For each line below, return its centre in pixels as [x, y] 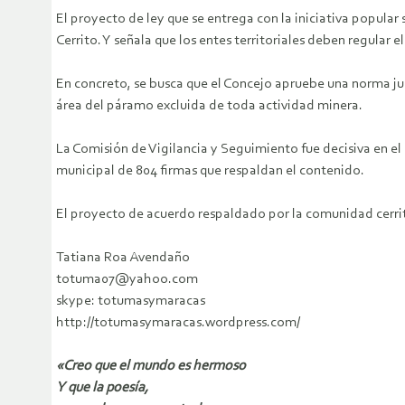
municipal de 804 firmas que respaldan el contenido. [210, 171]
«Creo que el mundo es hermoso [151, 367]
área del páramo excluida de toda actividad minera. [209, 106]
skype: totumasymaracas [131, 301]
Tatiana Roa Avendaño [123, 258]
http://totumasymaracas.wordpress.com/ [178, 323]
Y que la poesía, [102, 388]
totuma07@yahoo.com [127, 280]
